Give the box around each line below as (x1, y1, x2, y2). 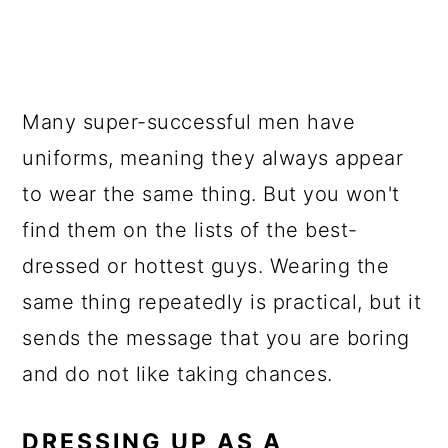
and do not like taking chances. (22, 362, 333, 386)
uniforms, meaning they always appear (22, 146, 404, 170)
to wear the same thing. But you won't (22, 182, 400, 206)
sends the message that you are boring (22, 326, 410, 350)
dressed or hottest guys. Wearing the (22, 254, 390, 278)
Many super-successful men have (22, 110, 356, 134)
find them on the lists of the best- (22, 218, 358, 242)
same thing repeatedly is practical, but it (22, 290, 422, 314)
